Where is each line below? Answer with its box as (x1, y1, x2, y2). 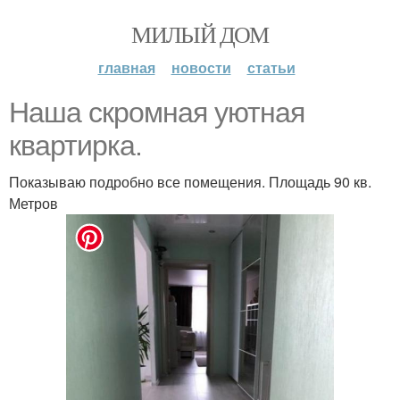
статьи (246, 57, 296, 78)
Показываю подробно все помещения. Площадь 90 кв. (9, 171, 371, 192)
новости (171, 57, 231, 78)
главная (97, 57, 155, 78)
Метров (9, 193, 58, 213)
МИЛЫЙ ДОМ (131, 19, 269, 49)
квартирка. (9, 129, 142, 162)
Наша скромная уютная (9, 96, 304, 129)
